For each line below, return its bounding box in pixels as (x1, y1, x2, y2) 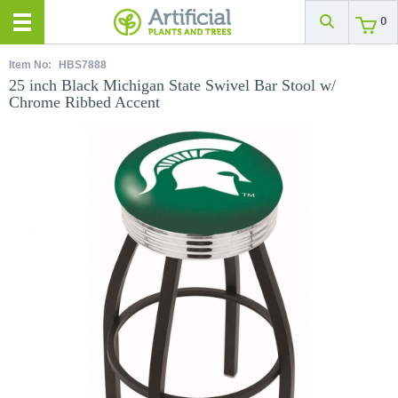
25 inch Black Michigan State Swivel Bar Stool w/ (9, 76, 336, 94)
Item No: (9, 59, 54, 71)
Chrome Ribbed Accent (9, 93, 160, 111)
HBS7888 (59, 59, 107, 71)
